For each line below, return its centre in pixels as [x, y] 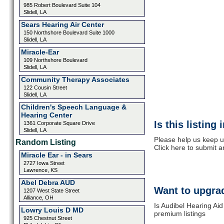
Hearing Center [46, 115]
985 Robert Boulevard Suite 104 [62, 5]
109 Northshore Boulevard [55, 60]
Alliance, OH [38, 197]
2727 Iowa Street [44, 163]
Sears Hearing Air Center [62, 24]
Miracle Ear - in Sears [56, 155]
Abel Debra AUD [48, 182]
